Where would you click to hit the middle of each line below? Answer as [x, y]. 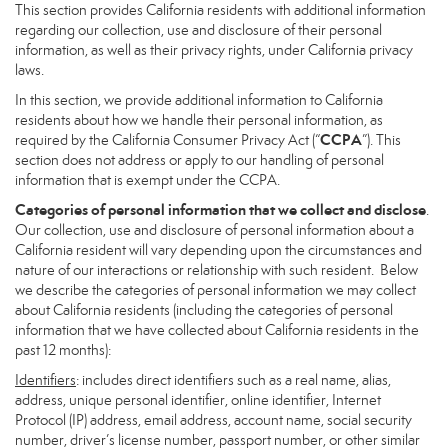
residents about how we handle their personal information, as [199, 120]
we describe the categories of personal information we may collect [215, 290]
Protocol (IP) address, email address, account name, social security [213, 420]
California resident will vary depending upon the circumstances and [218, 250]
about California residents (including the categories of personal [204, 310]
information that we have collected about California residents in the [217, 330]
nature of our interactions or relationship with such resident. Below [216, 270]
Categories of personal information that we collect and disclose [220, 209]
